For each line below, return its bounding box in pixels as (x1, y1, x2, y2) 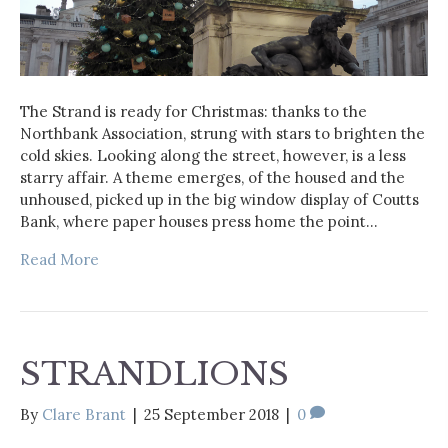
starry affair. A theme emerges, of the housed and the (20, 168, 405, 188)
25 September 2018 (144, 405, 279, 425)
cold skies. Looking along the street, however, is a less (20, 146, 406, 166)
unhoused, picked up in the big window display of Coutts (20, 190, 419, 210)
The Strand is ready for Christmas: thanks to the (20, 102, 367, 122)
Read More (20, 250, 99, 270)
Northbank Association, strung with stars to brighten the (20, 124, 425, 144)
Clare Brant (42, 405, 126, 425)
